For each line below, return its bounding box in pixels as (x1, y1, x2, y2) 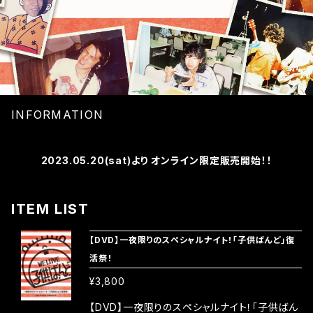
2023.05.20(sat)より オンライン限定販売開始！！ (41, 154, 272, 166)
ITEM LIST (11, 201, 89, 217)
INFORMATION (11, 108, 104, 122)
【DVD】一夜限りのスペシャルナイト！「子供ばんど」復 (89, 235, 295, 245)
